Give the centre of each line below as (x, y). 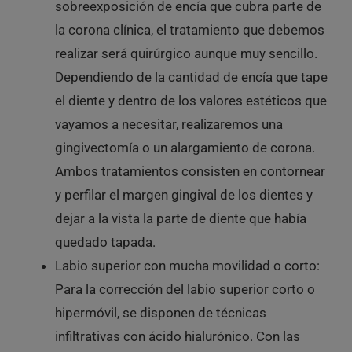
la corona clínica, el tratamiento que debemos (189, 29)
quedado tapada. (105, 242)
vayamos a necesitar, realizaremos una (169, 124)
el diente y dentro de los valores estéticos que (191, 100)
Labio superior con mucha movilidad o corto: (187, 265)
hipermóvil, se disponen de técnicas (160, 312)
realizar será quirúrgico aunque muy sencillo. (186, 53)
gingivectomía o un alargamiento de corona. (185, 147)
